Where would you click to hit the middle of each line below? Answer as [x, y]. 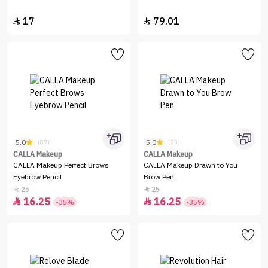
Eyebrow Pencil [37, 177]
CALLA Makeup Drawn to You [191, 165]
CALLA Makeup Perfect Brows [61, 165]
